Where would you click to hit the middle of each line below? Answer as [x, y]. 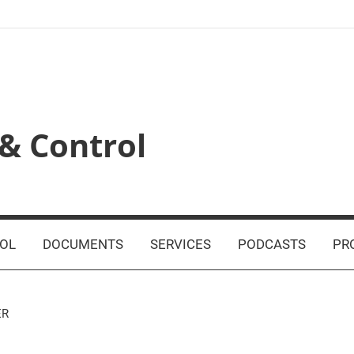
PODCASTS [271, 244]
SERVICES [180, 244]
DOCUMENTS [83, 244]
